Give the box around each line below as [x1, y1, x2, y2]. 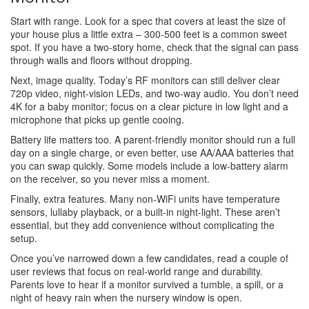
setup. [10, 231, 37, 245]
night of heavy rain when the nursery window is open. [10, 290, 242, 304]
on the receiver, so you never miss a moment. [10, 172, 210, 186]
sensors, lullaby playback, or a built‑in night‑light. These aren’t [10, 205, 280, 219]
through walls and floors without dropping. [10, 53, 192, 67]
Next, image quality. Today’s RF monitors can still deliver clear [10, 73, 280, 87]
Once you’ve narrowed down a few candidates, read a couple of [10, 251, 288, 265]
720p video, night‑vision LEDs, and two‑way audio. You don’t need [10, 86, 299, 100]
